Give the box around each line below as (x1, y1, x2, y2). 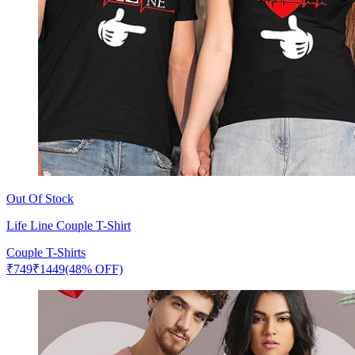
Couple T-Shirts (6, 245, 86, 259)
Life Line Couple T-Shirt (6, 218, 131, 232)
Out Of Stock (6, 191, 74, 205)
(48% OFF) (65, 261, 123, 276)
